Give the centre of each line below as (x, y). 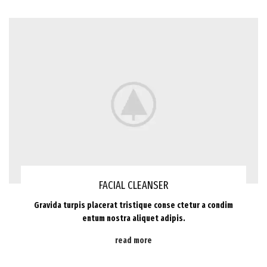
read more (133, 241)
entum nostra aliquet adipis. (133, 219)
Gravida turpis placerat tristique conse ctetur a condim (133, 206)
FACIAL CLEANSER (133, 186)
